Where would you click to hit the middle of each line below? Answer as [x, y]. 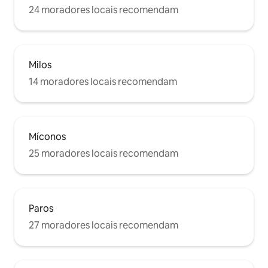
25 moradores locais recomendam [103, 154]
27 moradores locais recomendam [103, 226]
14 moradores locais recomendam [103, 82]
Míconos [47, 137]
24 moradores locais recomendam [103, 10]
